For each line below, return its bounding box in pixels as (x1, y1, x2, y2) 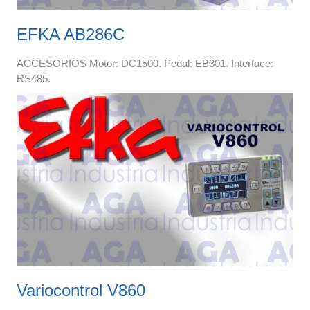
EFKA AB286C (16, 24, 125, 44)
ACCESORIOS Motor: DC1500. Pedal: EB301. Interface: (16, 57, 273, 69)
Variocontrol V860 (16, 280, 145, 300)
